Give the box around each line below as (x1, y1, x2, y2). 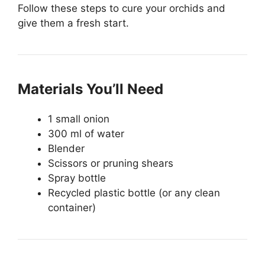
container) (48, 202, 96, 214)
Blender (48, 143, 85, 155)
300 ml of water (48, 128, 124, 140)
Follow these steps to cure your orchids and (18, 2, 225, 15)
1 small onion (48, 113, 109, 125)
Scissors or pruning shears (48, 157, 173, 170)
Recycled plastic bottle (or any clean (48, 187, 220, 199)
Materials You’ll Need (18, 80, 163, 98)
